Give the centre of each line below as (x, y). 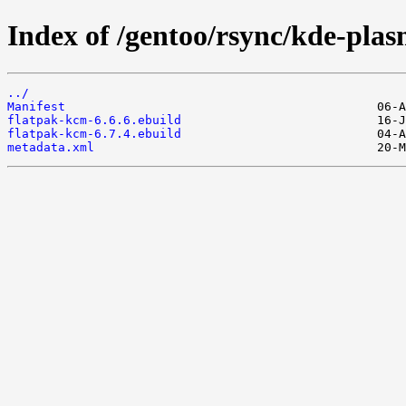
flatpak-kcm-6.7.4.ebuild (94, 133)
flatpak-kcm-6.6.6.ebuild (94, 120)
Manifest (36, 106)
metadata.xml (51, 147)
